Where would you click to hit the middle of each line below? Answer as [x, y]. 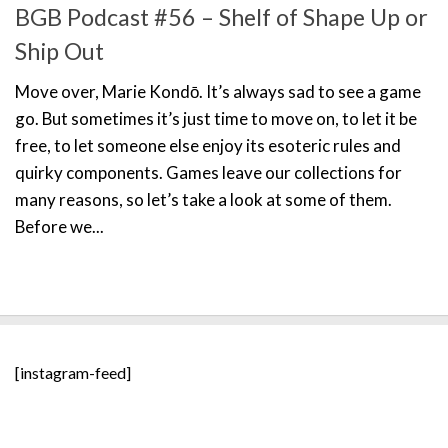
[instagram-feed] [73, 373]
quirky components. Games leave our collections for [208, 173]
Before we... [59, 227]
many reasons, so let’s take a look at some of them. [203, 200]
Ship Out [59, 51]
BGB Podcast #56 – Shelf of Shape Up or [221, 17]
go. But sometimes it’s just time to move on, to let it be [216, 119]
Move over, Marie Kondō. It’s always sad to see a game [218, 92]
